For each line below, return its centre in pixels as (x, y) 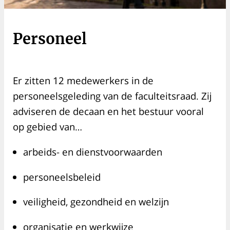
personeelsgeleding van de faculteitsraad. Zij (112, 96)
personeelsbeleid (64, 177)
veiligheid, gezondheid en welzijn (97, 202)
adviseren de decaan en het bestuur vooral (108, 111)
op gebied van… (51, 127)
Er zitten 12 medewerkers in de (83, 81)
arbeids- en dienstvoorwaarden (95, 152)
